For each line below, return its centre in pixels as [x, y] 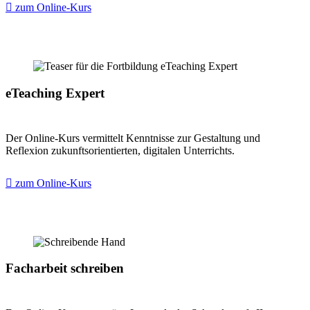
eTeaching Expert [55, 93]
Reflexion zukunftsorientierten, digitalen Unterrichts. [120, 150]
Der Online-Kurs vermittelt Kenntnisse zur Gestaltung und [133, 138]
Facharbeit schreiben [65, 268]
